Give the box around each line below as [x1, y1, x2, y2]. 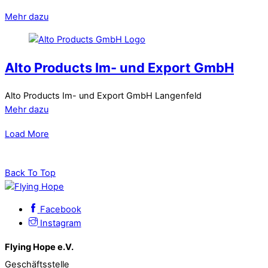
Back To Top [5, 167, 56, 179]
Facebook [39, 203, 81, 215]
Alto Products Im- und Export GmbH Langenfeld [5, 90, 202, 102]
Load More [5, 128, 49, 139]
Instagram [39, 217, 81, 229]
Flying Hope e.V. [5, 242, 74, 253]
